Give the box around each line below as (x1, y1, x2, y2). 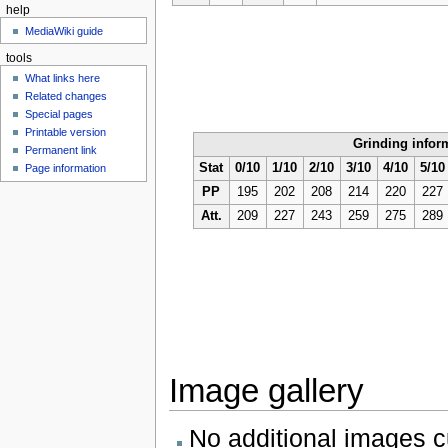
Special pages (25, 107, 94, 120)
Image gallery (168, 371, 364, 409)
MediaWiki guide (25, 24, 104, 37)
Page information (25, 161, 107, 174)
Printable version (25, 125, 107, 138)
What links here (25, 71, 101, 84)
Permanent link (25, 143, 98, 156)
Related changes (25, 89, 108, 102)
